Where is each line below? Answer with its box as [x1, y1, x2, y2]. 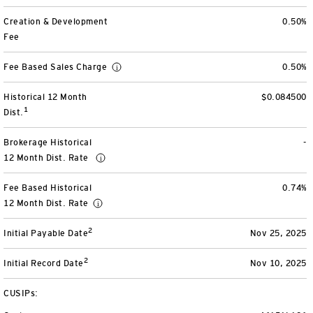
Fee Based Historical [3, 183, 92, 193]
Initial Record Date [3, 259, 84, 268]
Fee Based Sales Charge [3, 62, 110, 72]
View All [34, 13, 75, 25]
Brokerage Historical [3, 138, 92, 147]
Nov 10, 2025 [249, 259, 307, 268]
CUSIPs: [3, 289, 38, 298]
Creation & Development [3, 17, 108, 27]
